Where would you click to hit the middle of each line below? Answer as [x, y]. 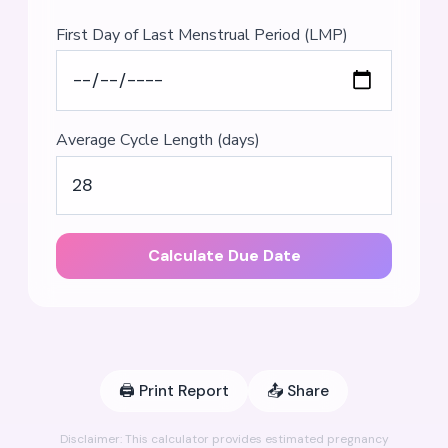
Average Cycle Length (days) [158, 140]
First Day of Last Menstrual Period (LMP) [202, 34]
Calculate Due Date [224, 255]
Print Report [184, 390]
